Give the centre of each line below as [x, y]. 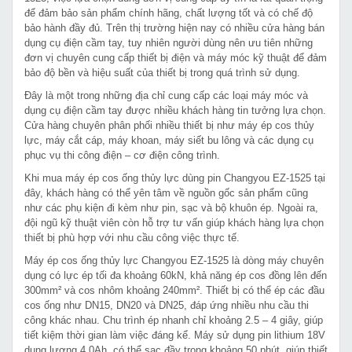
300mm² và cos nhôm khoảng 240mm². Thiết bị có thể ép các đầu [174, 290]
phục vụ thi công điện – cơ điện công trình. [122, 155]
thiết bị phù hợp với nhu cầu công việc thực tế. [132, 237]
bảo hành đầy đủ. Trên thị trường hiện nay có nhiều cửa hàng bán [174, 27]
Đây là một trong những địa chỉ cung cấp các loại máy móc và [166, 95]
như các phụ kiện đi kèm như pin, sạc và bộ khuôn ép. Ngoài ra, [171, 207]
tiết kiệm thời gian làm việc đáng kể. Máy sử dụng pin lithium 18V [175, 335]
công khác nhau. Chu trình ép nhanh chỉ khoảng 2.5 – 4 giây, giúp [174, 320]
